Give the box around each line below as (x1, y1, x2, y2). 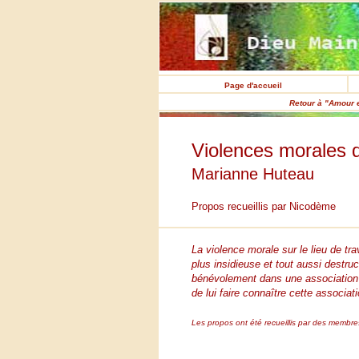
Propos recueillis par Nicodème (192, 200, 336, 212)
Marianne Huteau (192, 165, 314, 183)
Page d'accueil (224, 81, 282, 90)
